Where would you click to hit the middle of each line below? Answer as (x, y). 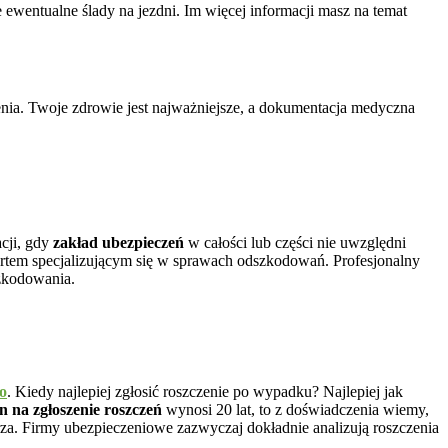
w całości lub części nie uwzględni (295, 243)
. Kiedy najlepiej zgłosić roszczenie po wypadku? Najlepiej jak (205, 391)
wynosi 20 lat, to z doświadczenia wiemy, (297, 409)
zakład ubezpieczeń (118, 243)
